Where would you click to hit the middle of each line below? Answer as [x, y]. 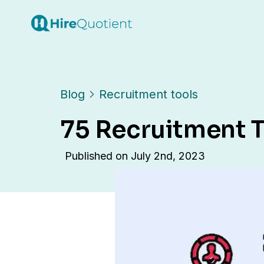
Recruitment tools [148, 94]
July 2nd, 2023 [168, 156]
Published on [98, 156]
